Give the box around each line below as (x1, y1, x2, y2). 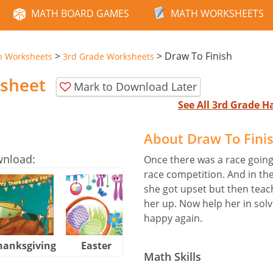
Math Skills (144, 249, 201, 264)
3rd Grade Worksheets (63, 51, 154, 62)
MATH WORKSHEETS (171, 7, 264, 20)
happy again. (144, 211, 202, 225)
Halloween (143, 238, 196, 252)
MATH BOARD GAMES (31, 7, 129, 20)
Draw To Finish (165, 49, 232, 63)
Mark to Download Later (74, 79, 197, 94)
